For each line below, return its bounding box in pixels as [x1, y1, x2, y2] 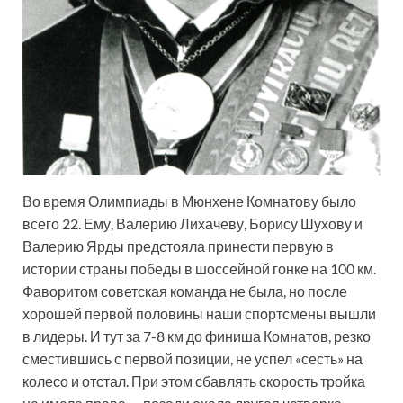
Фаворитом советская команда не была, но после [22, 282, 347, 300]
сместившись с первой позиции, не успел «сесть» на [22, 350, 363, 368]
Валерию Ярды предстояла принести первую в [22, 237, 334, 255]
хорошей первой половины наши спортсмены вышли [22, 305, 376, 323]
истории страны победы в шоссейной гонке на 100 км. [22, 260, 376, 278]
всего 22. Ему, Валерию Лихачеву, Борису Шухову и [22, 215, 363, 233]
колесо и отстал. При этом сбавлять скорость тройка [22, 372, 365, 390]
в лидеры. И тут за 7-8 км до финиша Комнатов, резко [22, 327, 371, 345]
